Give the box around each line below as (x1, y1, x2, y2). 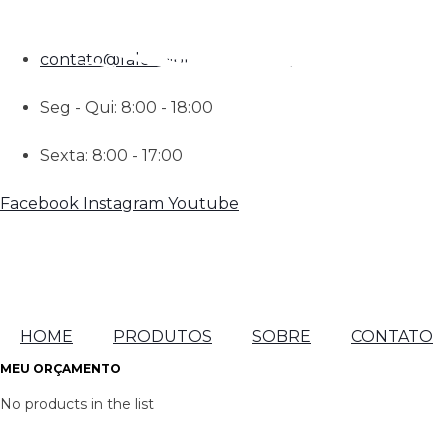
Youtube (168, 194, 239, 213)
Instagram (83, 194, 164, 213)
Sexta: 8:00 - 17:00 (40, 146, 183, 165)
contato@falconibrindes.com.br (40, 50, 292, 69)
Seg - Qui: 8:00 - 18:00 (40, 98, 213, 117)
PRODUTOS (113, 327, 212, 346)
